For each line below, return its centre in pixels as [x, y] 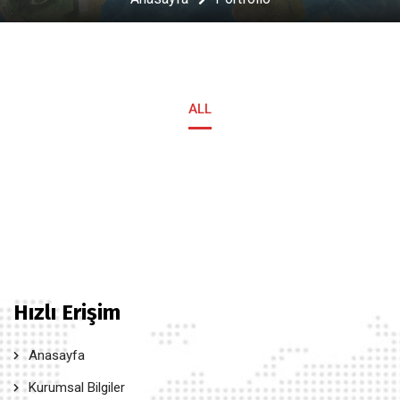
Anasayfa [57, 355]
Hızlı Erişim [67, 312]
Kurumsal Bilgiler [77, 387]
